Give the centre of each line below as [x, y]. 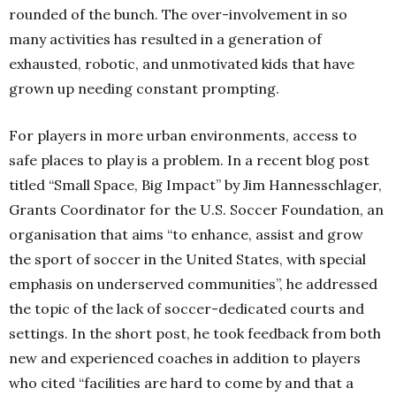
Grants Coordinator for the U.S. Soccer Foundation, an [196, 209]
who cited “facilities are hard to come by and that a [181, 383]
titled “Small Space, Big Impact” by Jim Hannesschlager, [195, 185]
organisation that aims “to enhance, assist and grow [186, 234]
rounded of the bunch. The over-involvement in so [178, 14]
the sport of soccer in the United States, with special [187, 259]
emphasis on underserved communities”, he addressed [193, 284]
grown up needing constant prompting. [144, 88]
